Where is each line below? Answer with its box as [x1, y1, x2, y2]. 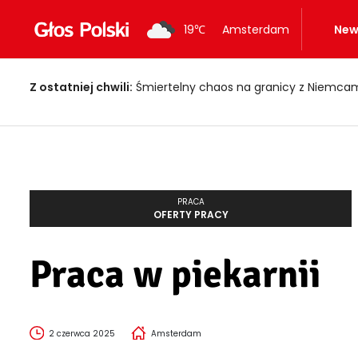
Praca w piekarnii [30, 251, 320, 298]
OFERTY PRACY [153, 208, 229, 221]
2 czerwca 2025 [48, 328, 115, 340]
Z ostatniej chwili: [30, 79, 133, 95]
